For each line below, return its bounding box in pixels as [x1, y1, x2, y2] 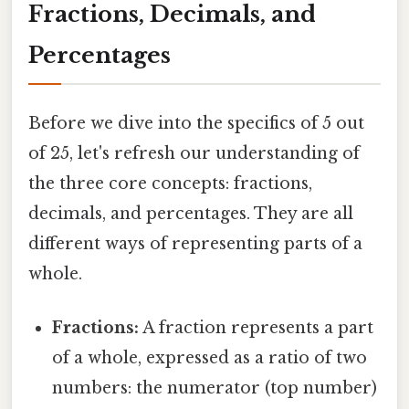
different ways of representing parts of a [28, 233, 362, 254]
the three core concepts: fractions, [28, 173, 312, 194]
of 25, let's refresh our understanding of [28, 142, 360, 163]
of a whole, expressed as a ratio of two [52, 348, 368, 369]
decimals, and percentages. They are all [28, 203, 353, 224]
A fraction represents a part [139, 318, 374, 339]
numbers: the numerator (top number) [52, 378, 378, 399]
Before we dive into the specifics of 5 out [28, 112, 364, 133]
